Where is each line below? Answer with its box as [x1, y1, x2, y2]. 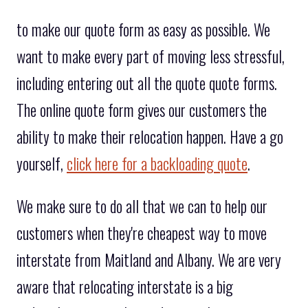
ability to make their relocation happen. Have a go [16, 124, 283, 148]
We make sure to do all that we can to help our [16, 194, 267, 218]
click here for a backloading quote [67, 151, 247, 175]
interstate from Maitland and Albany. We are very [16, 247, 281, 272]
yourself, [16, 151, 67, 175]
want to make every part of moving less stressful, [16, 44, 285, 68]
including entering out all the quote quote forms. [16, 71, 277, 95]
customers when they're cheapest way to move [16, 221, 267, 245]
